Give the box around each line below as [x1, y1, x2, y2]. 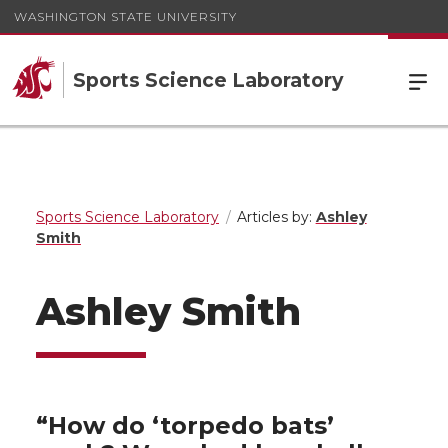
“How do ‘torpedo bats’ [36, 411, 334, 440]
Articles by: [236, 208, 316, 226]
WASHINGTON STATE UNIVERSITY [14, 8, 237, 24]
